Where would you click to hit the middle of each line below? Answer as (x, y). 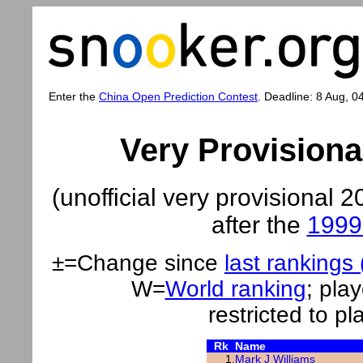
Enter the (74, 96)
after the (259, 224)
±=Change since (138, 263)
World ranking (235, 288)
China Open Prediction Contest (178, 96)
